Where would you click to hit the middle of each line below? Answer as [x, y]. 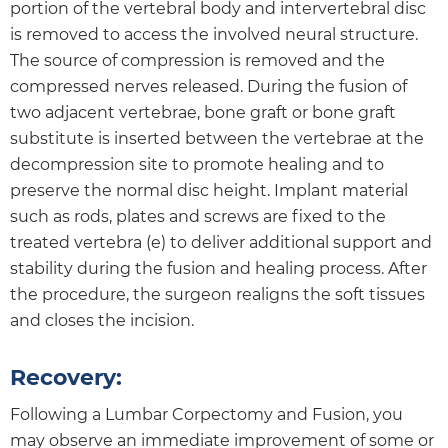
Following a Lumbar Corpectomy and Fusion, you [206, 414]
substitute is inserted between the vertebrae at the [217, 138]
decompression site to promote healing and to [197, 164]
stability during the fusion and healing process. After [218, 268]
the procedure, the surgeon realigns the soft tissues [217, 294]
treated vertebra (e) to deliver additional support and [221, 242]
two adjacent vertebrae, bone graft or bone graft [203, 112]
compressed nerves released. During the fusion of [208, 86]
